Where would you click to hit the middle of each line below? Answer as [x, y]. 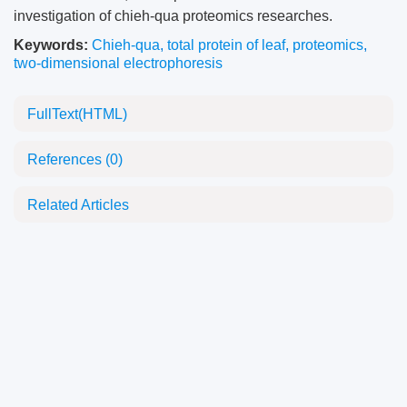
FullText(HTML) [77, 114]
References [66, 159]
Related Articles [78, 205]
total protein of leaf [226, 45]
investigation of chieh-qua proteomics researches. [173, 16]
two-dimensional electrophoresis [118, 63]
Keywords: [51, 45]
